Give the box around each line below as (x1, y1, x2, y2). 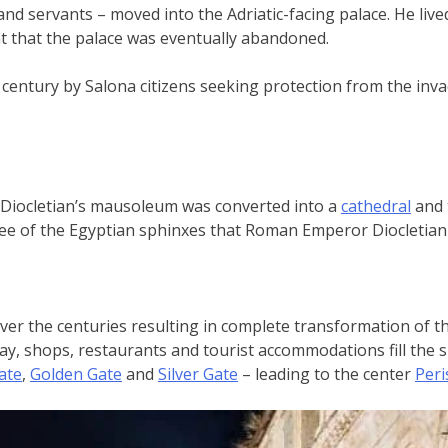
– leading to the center (238, 362, 415, 385)
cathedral (341, 194, 411, 217)
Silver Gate (158, 362, 238, 385)
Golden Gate (30, 362, 122, 385)
